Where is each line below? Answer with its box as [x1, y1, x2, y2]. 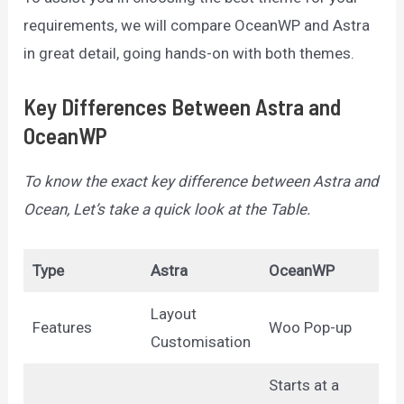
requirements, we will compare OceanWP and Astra [23, 16, 371, 35]
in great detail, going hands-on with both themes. [23, 44, 355, 63]
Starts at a [268, 375, 339, 394]
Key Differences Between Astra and [23, 93, 342, 121]
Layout [150, 304, 197, 323]
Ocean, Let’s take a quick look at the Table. [23, 200, 311, 219]
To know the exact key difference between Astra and [23, 172, 380, 191]
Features [32, 317, 92, 336]
